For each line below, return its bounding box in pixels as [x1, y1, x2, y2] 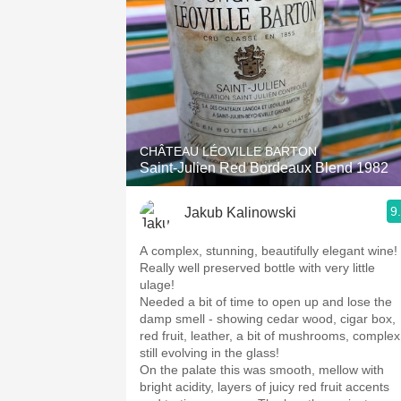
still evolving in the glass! [140, 346, 279, 360]
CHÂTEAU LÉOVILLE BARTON [140, 144, 317, 158]
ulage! [140, 277, 175, 292]
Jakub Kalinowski [184, 204, 296, 220]
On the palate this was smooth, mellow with [140, 363, 384, 377]
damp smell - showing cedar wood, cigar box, [140, 311, 396, 326]
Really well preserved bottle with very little [140, 260, 375, 275]
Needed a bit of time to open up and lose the [140, 294, 392, 309]
